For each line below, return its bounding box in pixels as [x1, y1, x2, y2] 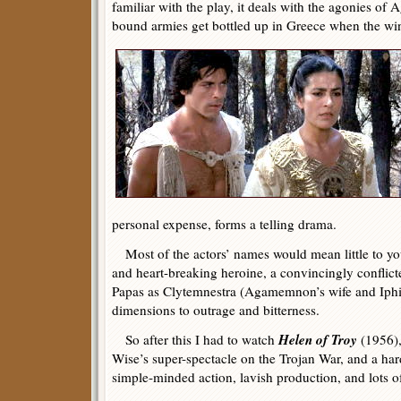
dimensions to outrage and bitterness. [112, 301, 320, 319]
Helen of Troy [278, 329, 357, 349]
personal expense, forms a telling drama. [112, 215, 337, 233]
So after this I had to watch [112, 330, 278, 348]
